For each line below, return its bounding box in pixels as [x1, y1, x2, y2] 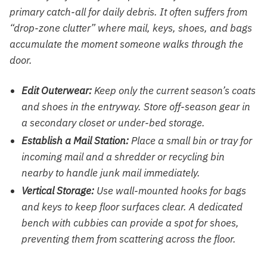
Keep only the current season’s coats [92, 83, 256, 97]
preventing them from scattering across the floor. [21, 232, 236, 246]
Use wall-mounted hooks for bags [94, 184, 246, 197]
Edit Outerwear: [21, 83, 92, 97]
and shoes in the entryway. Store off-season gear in [21, 100, 250, 113]
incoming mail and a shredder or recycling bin [21, 150, 225, 163]
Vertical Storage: [21, 184, 94, 197]
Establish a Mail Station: [21, 133, 129, 147]
